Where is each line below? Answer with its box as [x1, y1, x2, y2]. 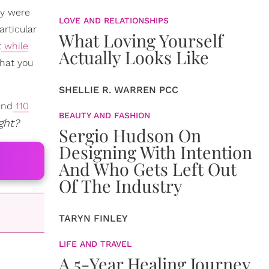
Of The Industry [59, 174, 183, 197]
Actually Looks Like [59, 46, 209, 68]
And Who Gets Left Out [59, 157, 237, 180]
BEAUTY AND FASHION [59, 110, 150, 120]
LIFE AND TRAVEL [59, 239, 131, 249]
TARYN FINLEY [59, 213, 128, 224]
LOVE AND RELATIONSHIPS [59, 16, 169, 25]
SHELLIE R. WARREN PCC [59, 84, 178, 95]
